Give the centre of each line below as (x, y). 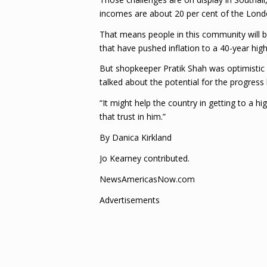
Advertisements (130, 200)
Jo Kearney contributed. (145, 159)
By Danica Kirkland (136, 138)
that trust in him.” (133, 117)
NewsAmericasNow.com (147, 179)
